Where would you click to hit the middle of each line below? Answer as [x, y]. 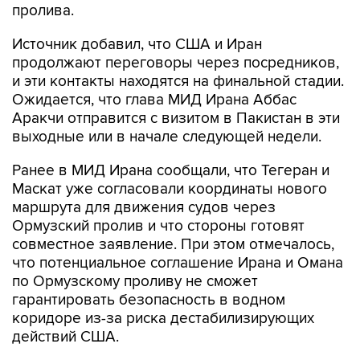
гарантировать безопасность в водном [149, 300]
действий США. [65, 337]
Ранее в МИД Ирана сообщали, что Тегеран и [171, 171]
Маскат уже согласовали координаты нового [170, 189]
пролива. [43, 11]
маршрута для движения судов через [144, 208]
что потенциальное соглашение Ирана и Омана [178, 263]
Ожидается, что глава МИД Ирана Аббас [154, 100]
